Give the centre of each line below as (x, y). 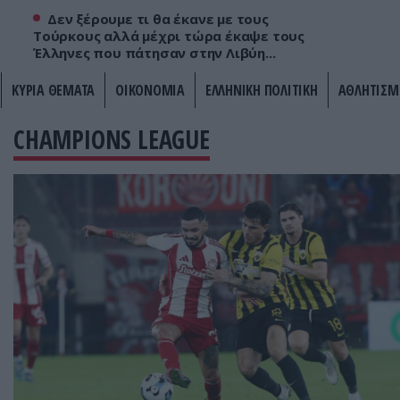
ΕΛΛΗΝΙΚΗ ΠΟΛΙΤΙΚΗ (261, 90)
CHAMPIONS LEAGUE (112, 139)
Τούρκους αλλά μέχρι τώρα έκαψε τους (169, 36)
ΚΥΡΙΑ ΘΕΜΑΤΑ (53, 90)
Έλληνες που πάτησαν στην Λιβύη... (154, 53)
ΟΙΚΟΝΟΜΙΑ (150, 90)
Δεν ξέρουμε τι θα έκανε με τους (158, 19)
